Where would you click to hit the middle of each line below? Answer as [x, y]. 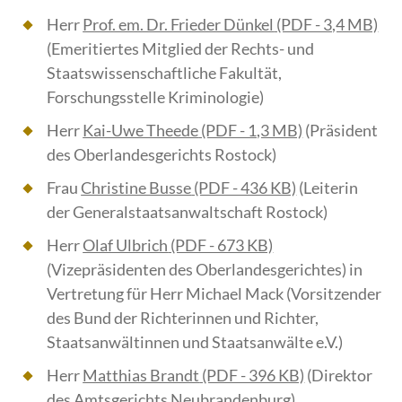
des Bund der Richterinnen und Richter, [183, 318]
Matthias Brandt [141, 376]
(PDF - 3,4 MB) [326, 25]
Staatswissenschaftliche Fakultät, [165, 73]
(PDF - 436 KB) [244, 188]
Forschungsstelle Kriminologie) [156, 97]
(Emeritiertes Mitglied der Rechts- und [181, 49]
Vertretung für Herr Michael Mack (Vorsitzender [214, 294]
